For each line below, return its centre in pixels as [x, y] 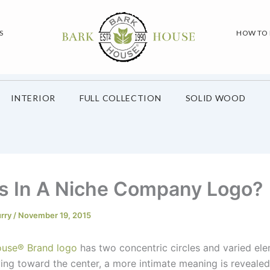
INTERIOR [33, 98]
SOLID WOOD [215, 98]
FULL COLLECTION [121, 98]
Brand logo [51, 247]
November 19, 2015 [55, 215]
